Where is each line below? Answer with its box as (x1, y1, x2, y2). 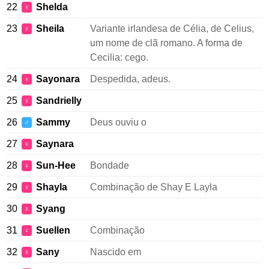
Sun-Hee (36, 160, 76, 171)
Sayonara (36, 74, 80, 84)
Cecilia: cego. (90, 52, 148, 62)
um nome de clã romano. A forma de (90, 38, 243, 48)
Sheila (36, 23, 64, 34)
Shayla (36, 182, 67, 192)
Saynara (36, 139, 74, 149)
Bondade (90, 160, 129, 171)
